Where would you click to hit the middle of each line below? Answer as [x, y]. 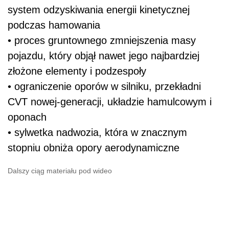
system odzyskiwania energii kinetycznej [99, 9]
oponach [27, 117]
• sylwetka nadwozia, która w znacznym [97, 132]
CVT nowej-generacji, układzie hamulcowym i [110, 101]
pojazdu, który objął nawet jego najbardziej [104, 55]
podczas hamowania [54, 25]
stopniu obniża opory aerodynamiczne [94, 147]
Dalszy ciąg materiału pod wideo [60, 170]
